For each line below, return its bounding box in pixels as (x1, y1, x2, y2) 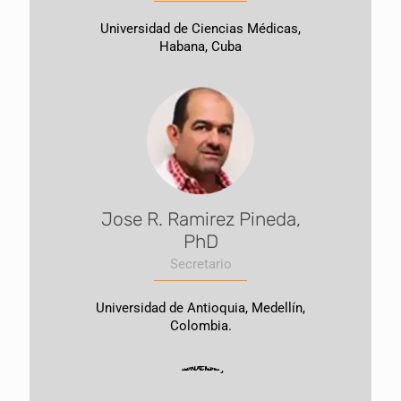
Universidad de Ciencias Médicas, (100, 21, 301, 37)
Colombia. (169, 318, 232, 334)
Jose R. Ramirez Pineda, (100, 208, 301, 230)
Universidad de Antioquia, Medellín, (96, 300, 305, 316)
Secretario (169, 256, 232, 272)
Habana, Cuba (159, 38, 242, 55)
